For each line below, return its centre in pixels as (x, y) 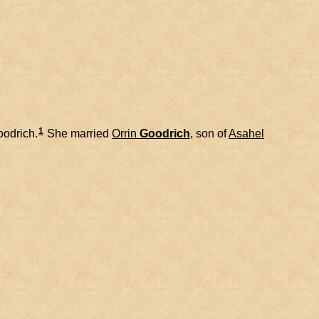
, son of (209, 133)
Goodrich (165, 133)
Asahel (246, 133)
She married (78, 133)
